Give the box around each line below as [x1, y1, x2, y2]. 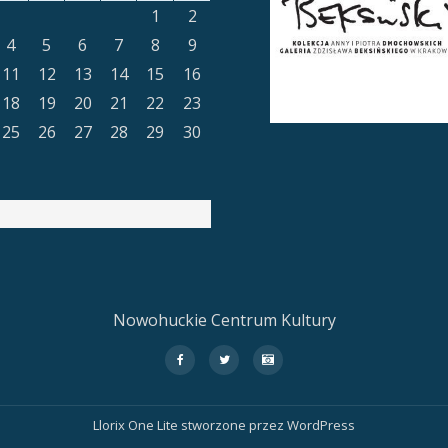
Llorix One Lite [93, 416, 181, 434]
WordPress [287, 416, 355, 434]
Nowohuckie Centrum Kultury [112, 309, 336, 331]
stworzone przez [181, 416, 287, 434]
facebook [164, 374, 234, 396]
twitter [208, 374, 258, 396]
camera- [252, 374, 313, 396]
